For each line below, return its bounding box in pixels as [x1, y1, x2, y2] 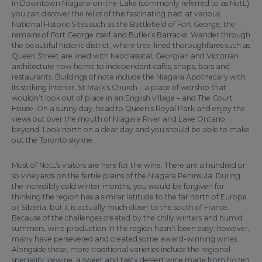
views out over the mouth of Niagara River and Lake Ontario [12, 115, 225, 123]
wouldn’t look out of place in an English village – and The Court [12, 94, 233, 102]
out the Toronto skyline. [12, 136, 94, 144]
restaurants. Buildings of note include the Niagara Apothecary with [12, 73, 246, 81]
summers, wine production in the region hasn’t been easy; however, [12, 224, 250, 233]
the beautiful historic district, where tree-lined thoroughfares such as [12, 41, 250, 50]
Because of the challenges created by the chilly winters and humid [12, 213, 243, 222]
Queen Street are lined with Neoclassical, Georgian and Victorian [12, 51, 239, 60]
